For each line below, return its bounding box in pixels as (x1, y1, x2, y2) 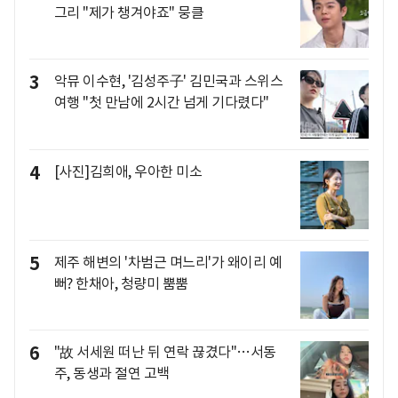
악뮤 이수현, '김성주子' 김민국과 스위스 (53, 72, 283, 91)
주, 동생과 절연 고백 (53, 364, 170, 383)
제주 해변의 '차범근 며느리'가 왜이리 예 (53, 252, 282, 271)
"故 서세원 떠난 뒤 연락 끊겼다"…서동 (53, 343, 276, 362)
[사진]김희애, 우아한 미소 (53, 163, 202, 181)
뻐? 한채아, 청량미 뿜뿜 (53, 274, 188, 292)
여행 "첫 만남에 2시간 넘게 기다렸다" (53, 93, 269, 112)
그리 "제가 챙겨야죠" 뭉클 (53, 3, 203, 21)
